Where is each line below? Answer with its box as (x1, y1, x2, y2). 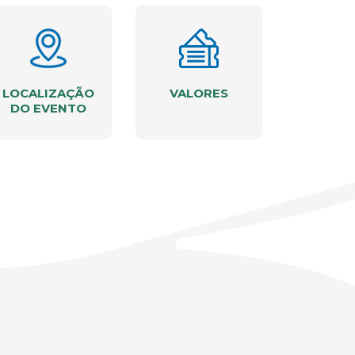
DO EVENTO (10, 101, 86, 116)
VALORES (170, 86, 228, 101)
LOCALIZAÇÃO (2, 86, 94, 101)
